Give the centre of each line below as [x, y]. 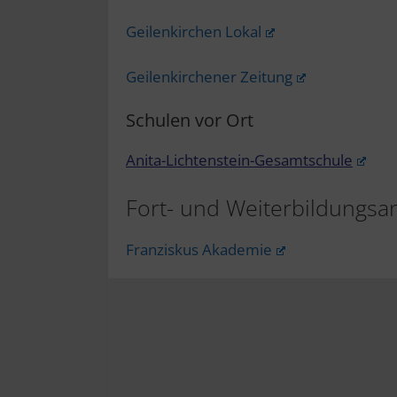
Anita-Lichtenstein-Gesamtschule [239, 160]
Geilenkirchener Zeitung [209, 76]
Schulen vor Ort [190, 120]
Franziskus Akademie [199, 249]
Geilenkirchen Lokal [194, 31]
